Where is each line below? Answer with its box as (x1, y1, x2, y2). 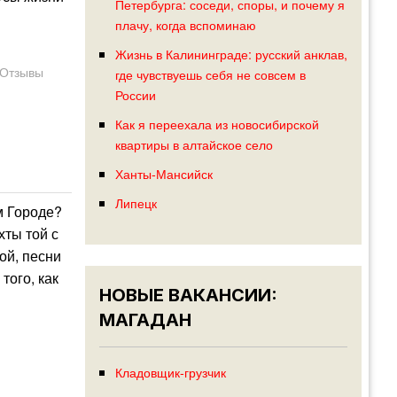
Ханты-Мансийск (114, 164, 213, 183)
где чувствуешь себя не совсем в (114, 65, 306, 84)
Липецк (114, 193, 157, 213)
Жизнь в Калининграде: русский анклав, (114, 44, 347, 64)
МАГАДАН (99, 309, 191, 331)
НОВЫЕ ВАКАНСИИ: (99, 284, 277, 307)
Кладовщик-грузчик (114, 362, 226, 382)
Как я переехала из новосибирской (114, 114, 319, 134)
